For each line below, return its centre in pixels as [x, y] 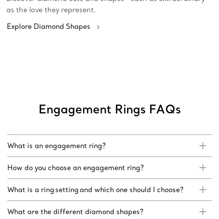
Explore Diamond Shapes [49, 27]
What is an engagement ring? [57, 146]
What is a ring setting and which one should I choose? [96, 190]
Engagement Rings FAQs [109, 109]
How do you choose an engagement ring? [76, 168]
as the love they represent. [52, 10]
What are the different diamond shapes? [76, 212]
